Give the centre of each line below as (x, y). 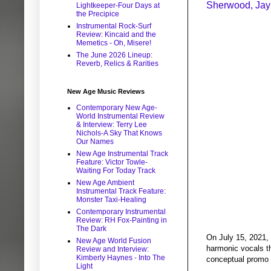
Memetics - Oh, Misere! (114, 43)
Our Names (95, 142)
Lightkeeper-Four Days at (118, 6)
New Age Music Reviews (106, 92)
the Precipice (98, 14)
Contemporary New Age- (117, 108)
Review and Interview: (113, 250)
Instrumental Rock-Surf (114, 26)
